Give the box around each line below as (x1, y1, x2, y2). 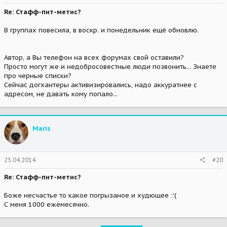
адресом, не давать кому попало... (4, 89, 118, 98)
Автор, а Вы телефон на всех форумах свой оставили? (4, 53, 184, 62)
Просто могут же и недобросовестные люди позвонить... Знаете (4, 62, 216, 71)
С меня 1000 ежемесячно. (4, 200, 89, 209)
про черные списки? (4, 71, 71, 80)
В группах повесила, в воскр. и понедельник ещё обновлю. (4, 25, 199, 34)
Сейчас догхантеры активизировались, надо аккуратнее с (4, 80, 197, 89)
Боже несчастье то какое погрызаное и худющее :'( (4, 191, 176, 200)
